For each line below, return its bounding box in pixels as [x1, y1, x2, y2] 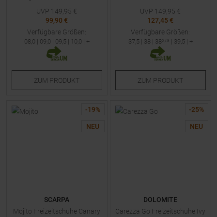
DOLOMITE [143, 196, 177, 203]
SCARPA [44, 196, 69, 203]
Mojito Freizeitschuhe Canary [13, 207, 100, 215]
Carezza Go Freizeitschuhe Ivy [115, 207, 205, 215]
